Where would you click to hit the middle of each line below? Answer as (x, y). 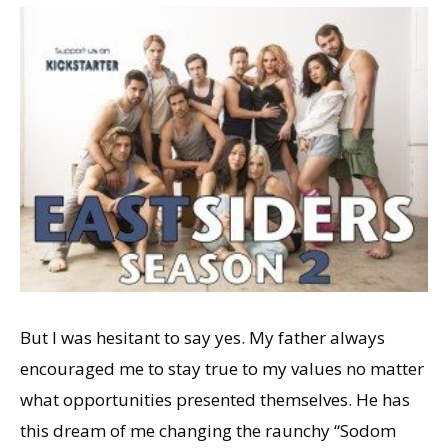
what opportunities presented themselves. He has (215, 399)
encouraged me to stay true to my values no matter (222, 368)
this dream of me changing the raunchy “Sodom (208, 430)
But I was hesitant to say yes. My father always (202, 337)
